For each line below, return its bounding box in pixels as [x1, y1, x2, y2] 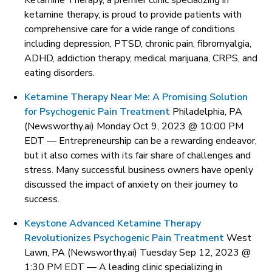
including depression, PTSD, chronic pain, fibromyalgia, [24, 37, 251, 50]
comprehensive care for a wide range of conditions [24, 22, 235, 36]
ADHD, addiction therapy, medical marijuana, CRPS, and [24, 52, 257, 65]
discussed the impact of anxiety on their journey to [24, 178, 238, 191]
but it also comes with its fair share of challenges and [24, 149, 251, 162]
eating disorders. [24, 66, 95, 80]
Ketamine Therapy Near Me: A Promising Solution [24, 90, 248, 104]
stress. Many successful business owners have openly [24, 163, 253, 177]
